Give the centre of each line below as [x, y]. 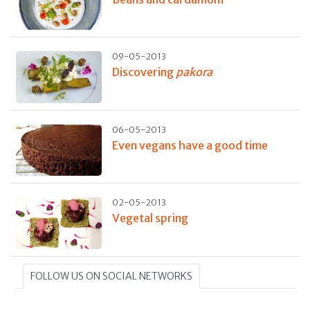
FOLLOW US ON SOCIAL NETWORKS [111, 276]
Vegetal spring [150, 218]
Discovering [144, 72]
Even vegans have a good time [190, 145]
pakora [194, 72]
